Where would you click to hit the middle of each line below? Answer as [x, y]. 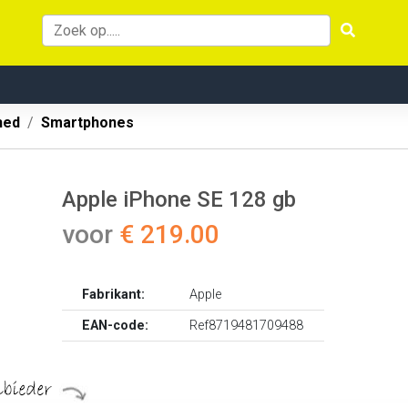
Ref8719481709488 [247, 326]
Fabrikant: [114, 295]
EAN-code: [116, 326]
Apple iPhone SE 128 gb [179, 199]
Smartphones [87, 122]
